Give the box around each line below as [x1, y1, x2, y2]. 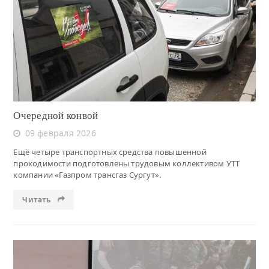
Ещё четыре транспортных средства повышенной [13, 146, 207, 157]
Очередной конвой [13, 109, 98, 121]
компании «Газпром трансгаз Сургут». [13, 169, 162, 180]
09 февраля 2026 [25, 127, 96, 139]
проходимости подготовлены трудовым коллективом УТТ [13, 157, 240, 169]
